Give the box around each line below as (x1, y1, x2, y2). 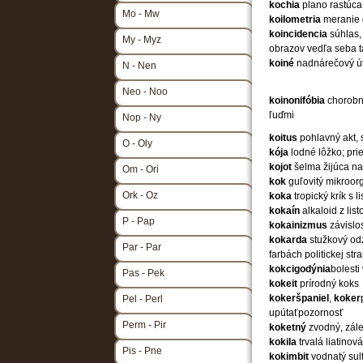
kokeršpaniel (269, 293, 329, 304)
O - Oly (122, 138, 152, 149)
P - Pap (122, 216, 155, 227)
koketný (269, 322, 309, 333)
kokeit (269, 278, 300, 289)
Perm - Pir (122, 319, 166, 331)
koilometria (269, 14, 323, 25)
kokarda (269, 234, 310, 246)
